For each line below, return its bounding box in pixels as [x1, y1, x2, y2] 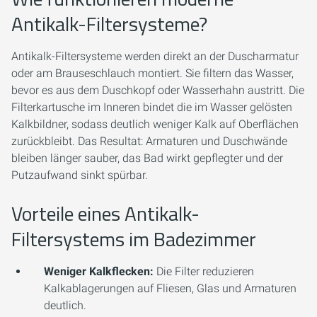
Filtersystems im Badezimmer [11, 224, 256, 255]
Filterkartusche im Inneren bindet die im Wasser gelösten [11, 100, 292, 115]
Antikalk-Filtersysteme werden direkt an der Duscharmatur [11, 50, 299, 64]
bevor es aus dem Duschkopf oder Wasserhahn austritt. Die [11, 83, 304, 98]
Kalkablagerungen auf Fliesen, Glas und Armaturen [44, 282, 296, 296]
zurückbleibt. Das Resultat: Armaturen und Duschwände [11, 134, 287, 149]
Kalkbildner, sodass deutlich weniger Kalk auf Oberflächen [11, 117, 299, 132]
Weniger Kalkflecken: [44, 265, 154, 279]
